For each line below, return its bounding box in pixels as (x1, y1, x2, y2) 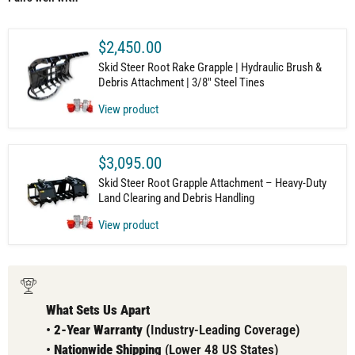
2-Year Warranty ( (54, 321, 151, 338)
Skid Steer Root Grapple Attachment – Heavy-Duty (97, 176, 326, 191)
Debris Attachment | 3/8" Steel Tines (97, 74, 265, 90)
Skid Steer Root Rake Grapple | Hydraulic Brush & (97, 59, 322, 74)
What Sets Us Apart (46, 301, 150, 318)
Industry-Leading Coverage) (151, 321, 300, 338)
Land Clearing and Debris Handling (97, 191, 254, 206)
